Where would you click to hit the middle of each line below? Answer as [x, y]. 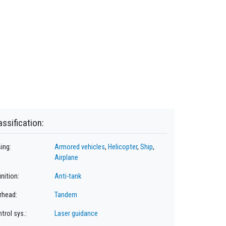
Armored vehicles [79, 147]
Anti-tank [68, 177]
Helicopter [122, 147]
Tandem [66, 195]
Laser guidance [76, 214]
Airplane [66, 158]
